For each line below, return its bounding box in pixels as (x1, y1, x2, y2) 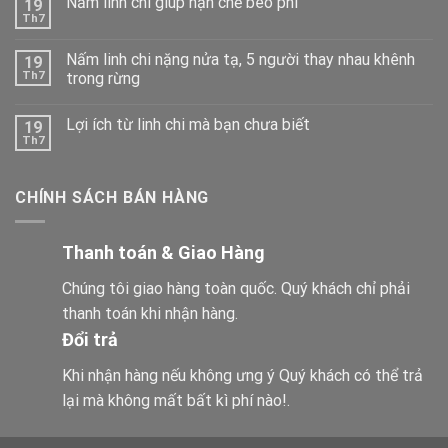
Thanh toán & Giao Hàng (62, 242, 265, 264)
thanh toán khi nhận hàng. (62, 304, 238, 324)
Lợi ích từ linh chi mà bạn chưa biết (66, 114, 310, 134)
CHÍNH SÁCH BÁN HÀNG (15, 187, 210, 207)
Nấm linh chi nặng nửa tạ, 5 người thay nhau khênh (66, 49, 415, 69)
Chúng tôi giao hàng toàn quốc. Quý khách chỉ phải (62, 279, 410, 299)
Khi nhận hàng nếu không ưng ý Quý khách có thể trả (62, 366, 423, 386)
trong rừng (66, 68, 140, 88)
